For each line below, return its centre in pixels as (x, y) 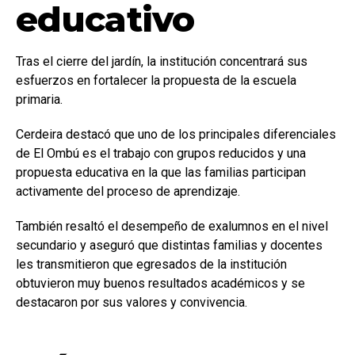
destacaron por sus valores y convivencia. (132, 302)
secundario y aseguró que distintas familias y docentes (169, 245)
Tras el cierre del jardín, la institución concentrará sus (162, 61)
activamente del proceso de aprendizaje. (128, 191)
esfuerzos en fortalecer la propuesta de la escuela (156, 80)
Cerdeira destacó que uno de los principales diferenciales (176, 134)
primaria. (39, 99)
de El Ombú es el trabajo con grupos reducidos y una (161, 153)
